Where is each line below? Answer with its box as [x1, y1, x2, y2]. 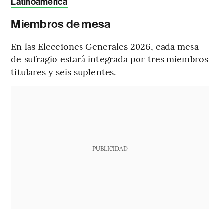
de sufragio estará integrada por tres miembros [11, 53, 208, 65]
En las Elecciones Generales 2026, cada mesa [11, 40, 199, 53]
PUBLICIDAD [92, 144, 128, 153]
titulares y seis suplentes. [11, 65, 116, 78]
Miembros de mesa [11, 17, 111, 31]
